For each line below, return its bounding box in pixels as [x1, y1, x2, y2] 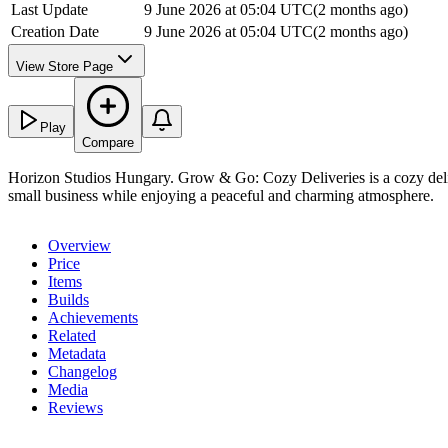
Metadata [48, 345, 106, 363]
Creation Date [11, 23, 99, 41]
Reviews [48, 399, 103, 417]
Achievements [48, 309, 138, 327]
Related [48, 327, 96, 345]
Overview [48, 237, 111, 255]
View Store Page [16, 59, 113, 75]
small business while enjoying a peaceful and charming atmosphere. [8, 187, 434, 205]
